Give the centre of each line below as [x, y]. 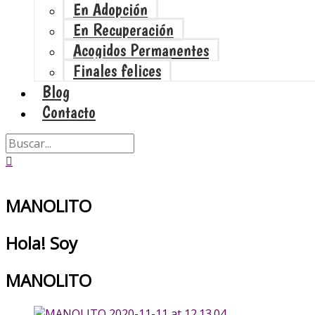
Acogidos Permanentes [141, 50]
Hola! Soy [41, 243]
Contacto [69, 112]
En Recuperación [123, 30]
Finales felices [117, 71]
